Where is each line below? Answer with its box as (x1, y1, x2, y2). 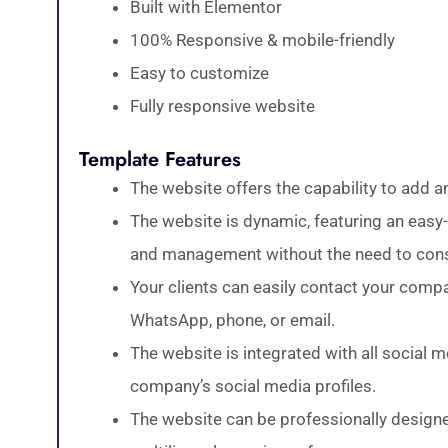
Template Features (79, 145, 241, 174)
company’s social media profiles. (130, 376, 376, 396)
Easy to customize (130, 62, 269, 83)
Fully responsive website (130, 95, 315, 116)
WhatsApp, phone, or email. (130, 310, 335, 330)
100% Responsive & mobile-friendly (130, 29, 395, 50)
